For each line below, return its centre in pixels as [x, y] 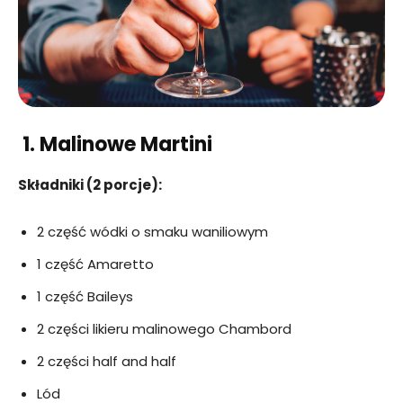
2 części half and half [107, 361]
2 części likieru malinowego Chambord [164, 328]
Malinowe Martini [126, 144]
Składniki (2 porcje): [90, 184]
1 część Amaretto [95, 264]
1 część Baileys [85, 296]
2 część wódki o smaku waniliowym [152, 231]
